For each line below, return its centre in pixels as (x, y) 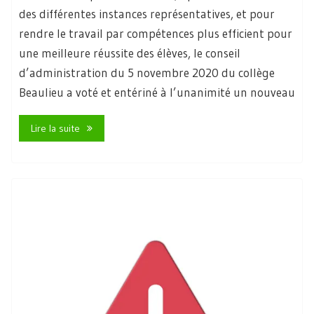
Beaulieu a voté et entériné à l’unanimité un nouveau (157, 93)
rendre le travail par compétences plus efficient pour (156, 34)
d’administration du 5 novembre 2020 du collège (147, 73)
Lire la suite (55, 128)
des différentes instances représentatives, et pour (147, 14)
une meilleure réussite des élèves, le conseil (130, 53)
